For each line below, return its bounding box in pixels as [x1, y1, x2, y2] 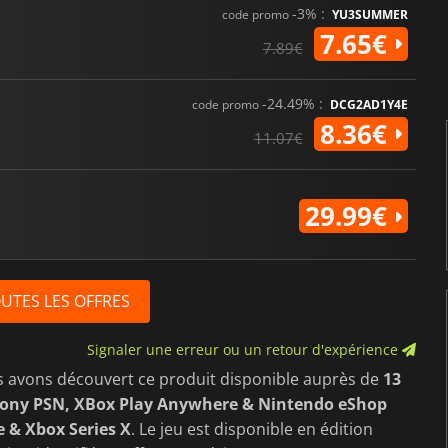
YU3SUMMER [331, 5, 408, 23]
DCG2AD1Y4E [329, 95, 408, 113]
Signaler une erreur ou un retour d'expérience [86, 339, 402, 359]
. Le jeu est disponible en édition [131, 417, 373, 440]
